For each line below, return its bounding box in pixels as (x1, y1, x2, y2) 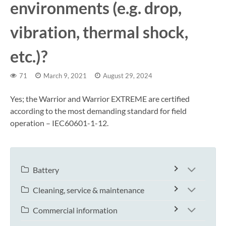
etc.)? (10, 46, 47, 67)
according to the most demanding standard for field (10, 105, 187, 116)
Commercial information (33, 205, 118, 215)
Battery (33, 165, 59, 175)
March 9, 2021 (43, 71, 87, 80)
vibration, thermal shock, (10, 22, 188, 42)
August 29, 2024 (102, 71, 152, 80)
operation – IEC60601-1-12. (10, 118, 108, 128)
